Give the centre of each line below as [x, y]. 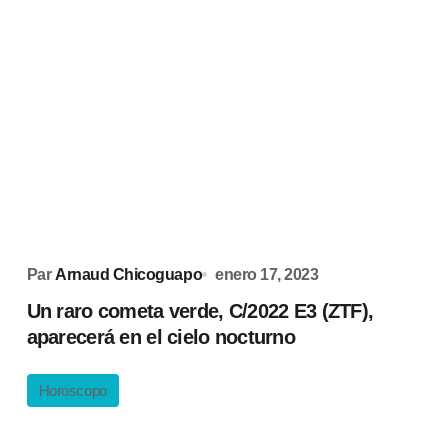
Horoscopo [72, 390]
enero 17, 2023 [267, 274]
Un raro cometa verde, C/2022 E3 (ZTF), [200, 311]
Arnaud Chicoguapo [129, 274]
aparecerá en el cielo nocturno [161, 337]
